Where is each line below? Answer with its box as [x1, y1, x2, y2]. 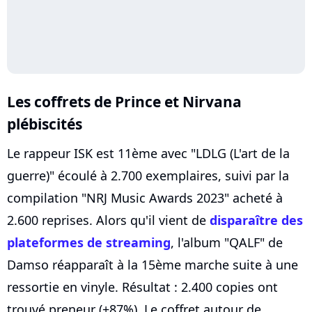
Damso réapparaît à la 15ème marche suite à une [7, 256, 298, 273]
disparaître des [210, 211, 303, 228]
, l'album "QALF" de [171, 233, 283, 251]
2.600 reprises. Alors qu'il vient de [7, 211, 210, 228]
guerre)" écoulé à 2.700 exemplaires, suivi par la [7, 166, 289, 184]
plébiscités [7, 113, 82, 134]
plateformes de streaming [7, 233, 171, 251]
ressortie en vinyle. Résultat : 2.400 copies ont [7, 278, 278, 295]
